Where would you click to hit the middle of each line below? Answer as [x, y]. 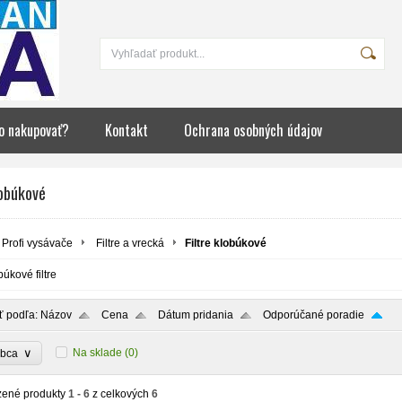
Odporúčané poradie [314, 315]
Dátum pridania [196, 315]
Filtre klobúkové [226, 243]
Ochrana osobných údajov [253, 130]
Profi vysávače [37, 243]
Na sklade [97, 353]
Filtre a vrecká [130, 243]
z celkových [121, 394]
